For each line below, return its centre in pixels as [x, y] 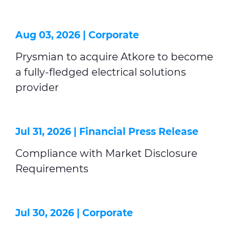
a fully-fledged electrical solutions [101, 72]
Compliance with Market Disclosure [106, 153]
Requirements [52, 169]
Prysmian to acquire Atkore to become [114, 57]
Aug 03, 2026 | [52, 35]
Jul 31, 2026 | [47, 132]
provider [37, 87]
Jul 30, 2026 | [49, 213]
